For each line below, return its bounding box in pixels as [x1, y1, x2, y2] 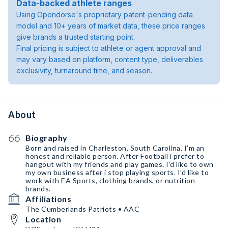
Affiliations [25, 194, 71, 204]
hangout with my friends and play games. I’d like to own [25, 160, 214, 168]
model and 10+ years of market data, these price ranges [16, 21, 205, 30]
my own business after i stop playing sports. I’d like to [25, 168, 209, 177]
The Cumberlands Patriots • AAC [25, 205, 139, 213]
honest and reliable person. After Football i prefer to [25, 152, 204, 160]
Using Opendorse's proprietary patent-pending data [16, 10, 193, 19]
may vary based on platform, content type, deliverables [16, 55, 203, 64]
